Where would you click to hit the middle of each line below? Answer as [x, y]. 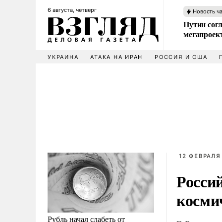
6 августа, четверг [72, 10]
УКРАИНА [63, 57]
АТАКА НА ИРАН [117, 57]
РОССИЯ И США [181, 57]
